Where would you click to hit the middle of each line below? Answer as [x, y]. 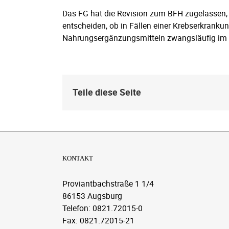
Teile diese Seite [107, 92]
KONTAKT [78, 158]
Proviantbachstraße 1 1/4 [108, 183]
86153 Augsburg [92, 196]
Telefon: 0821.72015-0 [102, 208]
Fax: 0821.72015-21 [98, 220]
